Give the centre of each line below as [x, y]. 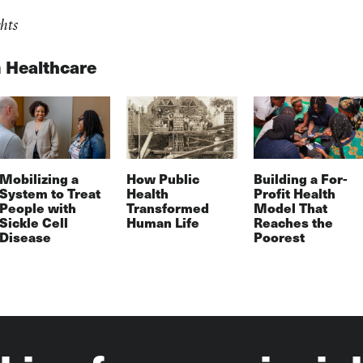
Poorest [279, 237]
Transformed [167, 208]
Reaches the [293, 223]
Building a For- [300, 179]
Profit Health [294, 194]
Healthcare [51, 66]
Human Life [162, 223]
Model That [290, 208]
